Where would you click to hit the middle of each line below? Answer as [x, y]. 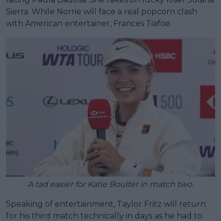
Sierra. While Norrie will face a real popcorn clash [102, 11]
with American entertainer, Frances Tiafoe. [89, 23]
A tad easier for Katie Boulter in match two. [110, 184]
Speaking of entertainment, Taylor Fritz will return [106, 204]
